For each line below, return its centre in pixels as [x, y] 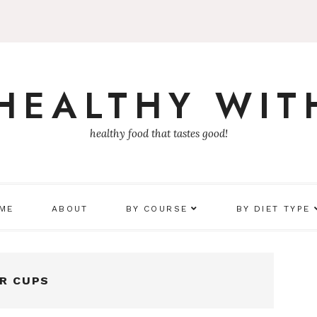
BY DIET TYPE [273, 209]
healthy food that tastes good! [158, 133]
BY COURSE [157, 209]
